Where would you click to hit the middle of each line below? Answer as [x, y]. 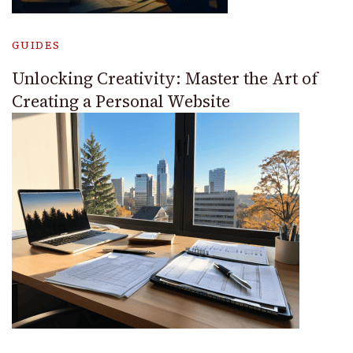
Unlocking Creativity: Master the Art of [165, 78]
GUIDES [36, 45]
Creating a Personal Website [121, 101]
